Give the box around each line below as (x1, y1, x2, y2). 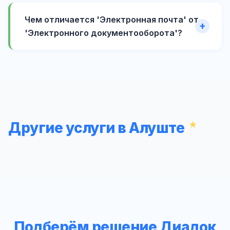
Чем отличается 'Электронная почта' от (25, 14, 199, 25)
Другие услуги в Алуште (8, 119, 184, 137)
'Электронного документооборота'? (25, 27, 182, 38)
